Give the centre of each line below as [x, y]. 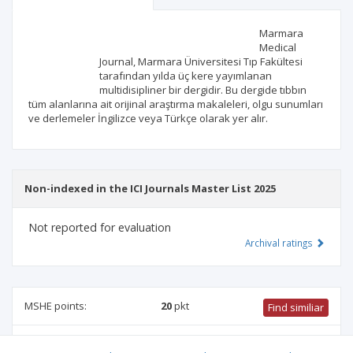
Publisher [55, 71]
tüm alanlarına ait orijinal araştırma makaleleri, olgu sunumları [176, 104]
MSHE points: [56, 306]
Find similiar [296, 308]
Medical [278, 48]
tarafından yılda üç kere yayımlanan [186, 76]
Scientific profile [75, 30]
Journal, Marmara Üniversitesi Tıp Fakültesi [201, 62]
